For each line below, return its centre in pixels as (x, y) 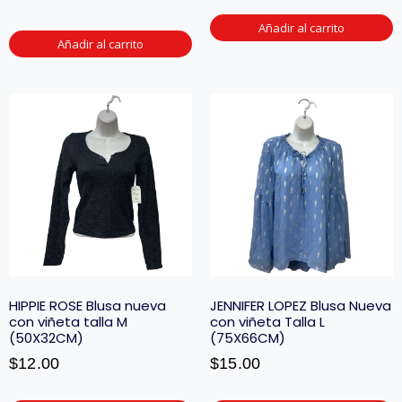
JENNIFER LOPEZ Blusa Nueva (301, 306)
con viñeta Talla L (267, 322)
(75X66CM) (248, 338)
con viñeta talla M (68, 322)
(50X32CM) (46, 338)
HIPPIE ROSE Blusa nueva (87, 306)
